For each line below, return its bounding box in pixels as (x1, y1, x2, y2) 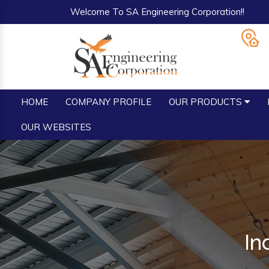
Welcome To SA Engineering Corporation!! (70, 6, 244, 17)
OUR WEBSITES (21, 121, 91, 133)
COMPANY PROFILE (65, 96, 151, 107)
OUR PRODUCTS (169, 96, 244, 107)
